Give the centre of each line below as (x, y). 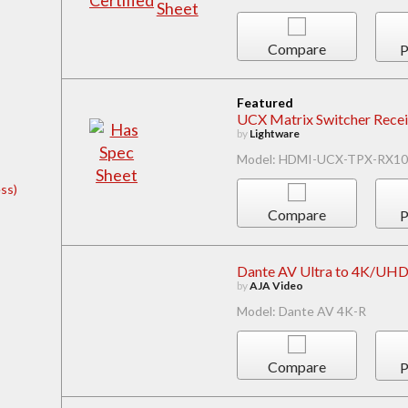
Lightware (274, 133)
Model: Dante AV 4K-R (301, 311)
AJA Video (276, 285)
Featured (265, 102)
